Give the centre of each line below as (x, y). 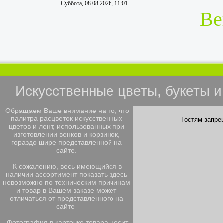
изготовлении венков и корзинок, (66, 134)
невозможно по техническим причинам (66, 182)
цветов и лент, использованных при (66, 126)
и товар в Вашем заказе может (66, 190)
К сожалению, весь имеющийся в (66, 166)
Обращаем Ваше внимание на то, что (66, 111)
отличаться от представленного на (66, 198)
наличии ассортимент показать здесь (66, 174)
